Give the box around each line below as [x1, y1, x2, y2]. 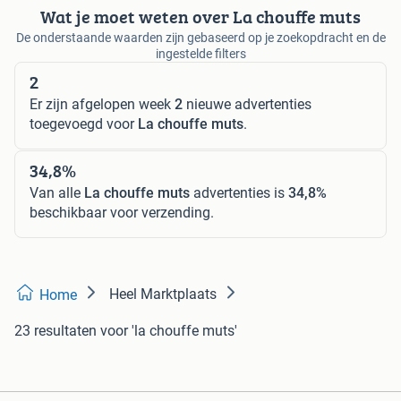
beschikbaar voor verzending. [30, 203, 214, 221]
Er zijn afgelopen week [30, 95, 175, 113]
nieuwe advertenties [183, 95, 311, 113]
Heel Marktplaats [109, 285, 217, 303]
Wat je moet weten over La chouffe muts [40, 3, 361, 30]
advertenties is [190, 183, 288, 201]
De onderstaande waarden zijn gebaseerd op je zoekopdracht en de [15, 30, 386, 45]
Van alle [30, 183, 84, 201]
